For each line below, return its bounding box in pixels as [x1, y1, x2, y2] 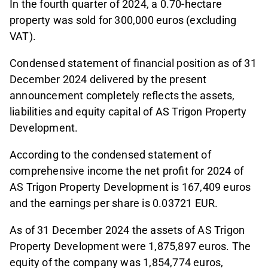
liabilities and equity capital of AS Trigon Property [10, 105, 247, 118]
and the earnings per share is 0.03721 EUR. [10, 197, 218, 210]
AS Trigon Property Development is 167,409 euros [10, 181, 251, 194]
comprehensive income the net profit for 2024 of [10, 165, 244, 178]
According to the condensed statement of [10, 148, 211, 162]
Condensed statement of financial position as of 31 [10, 57, 257, 70]
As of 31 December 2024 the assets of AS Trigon [10, 224, 245, 237]
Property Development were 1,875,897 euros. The [10, 240, 251, 253]
